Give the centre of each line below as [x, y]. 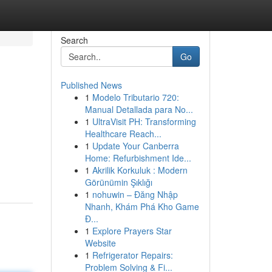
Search [74, 40]
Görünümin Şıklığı [118, 182]
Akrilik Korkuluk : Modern [140, 170]
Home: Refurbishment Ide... [138, 158]
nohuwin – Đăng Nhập [135, 194]
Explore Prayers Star [132, 231]
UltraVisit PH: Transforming [144, 121]
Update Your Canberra [135, 146]
